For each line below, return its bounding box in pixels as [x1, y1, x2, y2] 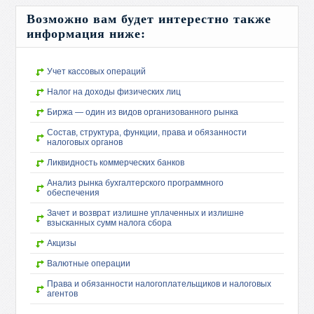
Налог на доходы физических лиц [47, 87, 182, 97]
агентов [47, 289, 78, 299]
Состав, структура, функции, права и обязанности [47, 128, 247, 137]
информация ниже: [27, 27, 146, 41]
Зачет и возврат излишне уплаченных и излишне [47, 208, 245, 218]
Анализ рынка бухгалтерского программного [47, 178, 224, 188]
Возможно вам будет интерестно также [27, 12, 272, 26]
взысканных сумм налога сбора [47, 218, 172, 228]
